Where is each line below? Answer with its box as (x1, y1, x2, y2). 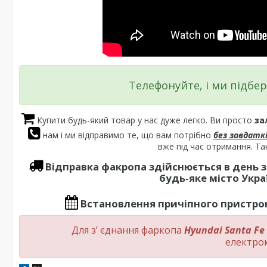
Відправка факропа (45, 159, 147, 173)
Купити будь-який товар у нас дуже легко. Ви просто (35, 114, 254, 126)
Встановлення (80, 196, 156, 210)
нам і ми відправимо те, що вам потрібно (41, 129, 213, 141)
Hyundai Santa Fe (184, 223, 265, 237)
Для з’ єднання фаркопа (72, 223, 184, 237)
